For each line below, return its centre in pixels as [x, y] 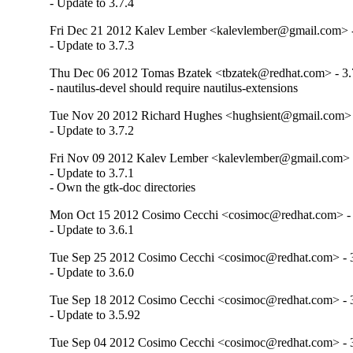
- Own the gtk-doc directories [123, 187]
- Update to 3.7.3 [92, 45]
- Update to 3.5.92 [95, 315]
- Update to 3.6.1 [92, 229]
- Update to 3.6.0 [92, 273]
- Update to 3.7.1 [92, 173]
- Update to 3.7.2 [92, 130]
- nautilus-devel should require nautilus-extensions [174, 87]
